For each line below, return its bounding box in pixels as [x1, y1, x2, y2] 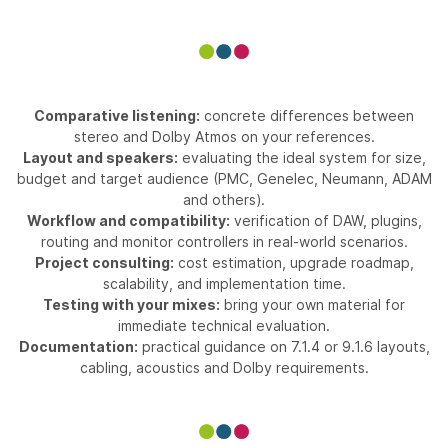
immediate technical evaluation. [118, 316, 330, 334]
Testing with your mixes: [43, 295, 220, 313]
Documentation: [18, 337, 138, 355]
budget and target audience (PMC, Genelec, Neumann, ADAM [16, 169, 432, 187]
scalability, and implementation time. [102, 274, 346, 292]
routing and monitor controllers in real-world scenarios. [40, 232, 408, 250]
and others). [183, 190, 265, 208]
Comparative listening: [34, 106, 200, 124]
